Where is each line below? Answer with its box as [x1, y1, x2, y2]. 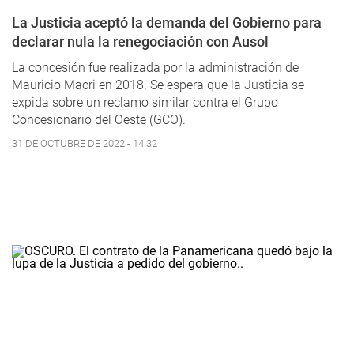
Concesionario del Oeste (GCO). [12, 112, 186, 128]
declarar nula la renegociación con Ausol [12, 33, 269, 51]
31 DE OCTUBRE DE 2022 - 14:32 [12, 137, 157, 150]
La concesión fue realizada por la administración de [12, 60, 299, 76]
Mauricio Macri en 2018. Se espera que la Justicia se [12, 77, 304, 93]
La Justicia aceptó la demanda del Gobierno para [12, 14, 322, 32]
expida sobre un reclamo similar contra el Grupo [12, 95, 278, 111]
